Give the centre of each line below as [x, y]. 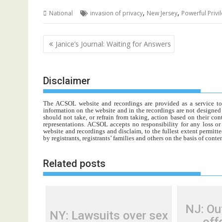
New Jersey [162, 13]
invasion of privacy [116, 13]
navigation [70, 54]
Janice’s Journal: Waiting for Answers [113, 44]
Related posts [74, 163]
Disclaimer [67, 81]
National [61, 13]
